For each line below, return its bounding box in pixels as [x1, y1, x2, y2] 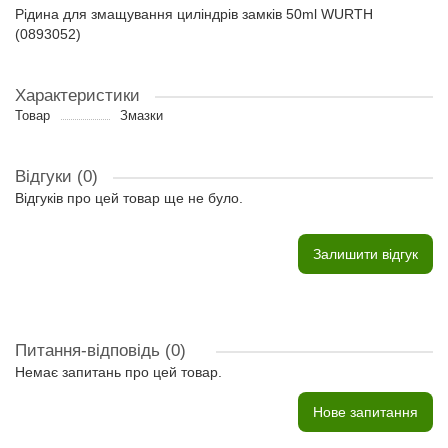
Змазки [119, 108, 163, 123]
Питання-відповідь [15, 341, 165, 360]
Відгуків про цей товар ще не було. [15, 190, 243, 206]
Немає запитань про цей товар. [15, 364, 222, 380]
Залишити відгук [313, 246, 418, 262]
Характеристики [15, 86, 140, 105]
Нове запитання [313, 404, 418, 420]
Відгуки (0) [15, 167, 98, 186]
